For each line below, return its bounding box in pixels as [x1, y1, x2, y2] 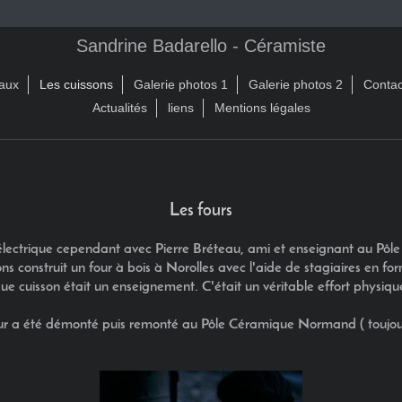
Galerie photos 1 [134, 77, 228, 92]
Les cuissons [39, 77, 113, 92]
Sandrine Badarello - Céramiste [76, 36, 326, 56]
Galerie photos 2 [249, 77, 343, 92]
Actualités [92, 100, 147, 115]
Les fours [170, 203, 232, 220]
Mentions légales [214, 100, 310, 115]
